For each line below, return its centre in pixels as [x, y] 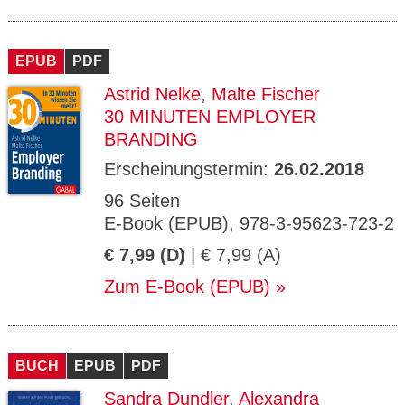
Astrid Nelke [152, 94]
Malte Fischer [266, 94]
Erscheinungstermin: [189, 169]
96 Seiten [142, 201]
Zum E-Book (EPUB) [187, 287]
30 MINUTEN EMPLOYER [210, 117]
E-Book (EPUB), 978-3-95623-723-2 [249, 223]
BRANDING [151, 139]
